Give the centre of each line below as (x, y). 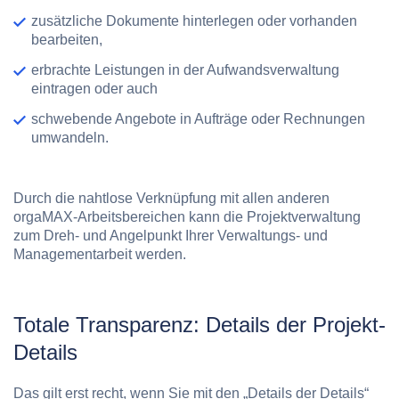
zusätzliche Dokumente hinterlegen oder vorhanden (194, 20)
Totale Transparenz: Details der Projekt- (199, 324)
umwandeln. (70, 137)
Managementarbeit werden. (100, 255)
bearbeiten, (67, 39)
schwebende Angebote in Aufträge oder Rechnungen (198, 118)
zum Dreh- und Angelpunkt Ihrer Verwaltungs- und (171, 236)
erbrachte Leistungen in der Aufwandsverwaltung (185, 69)
